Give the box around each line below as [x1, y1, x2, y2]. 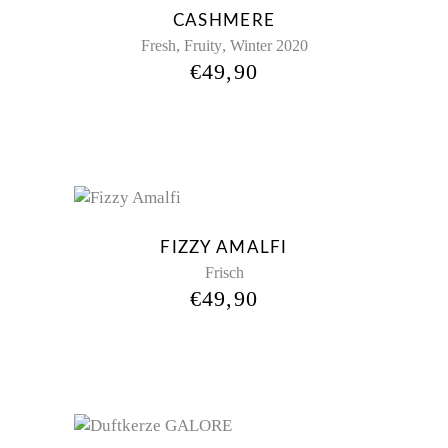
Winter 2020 [229, 36, 308, 54]
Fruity [183, 36, 222, 54]
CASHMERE [172, 11, 276, 29]
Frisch [204, 264, 244, 282]
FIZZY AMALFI [160, 239, 288, 257]
